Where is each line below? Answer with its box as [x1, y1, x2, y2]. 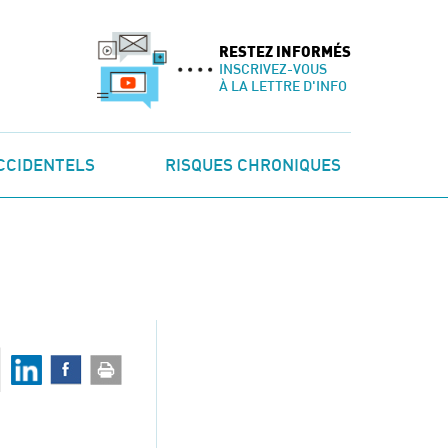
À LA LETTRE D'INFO [219, 77, 347, 94]
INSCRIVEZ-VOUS [219, 60, 327, 77]
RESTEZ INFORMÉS [219, 45, 351, 60]
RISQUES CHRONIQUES [165, 154, 341, 175]
